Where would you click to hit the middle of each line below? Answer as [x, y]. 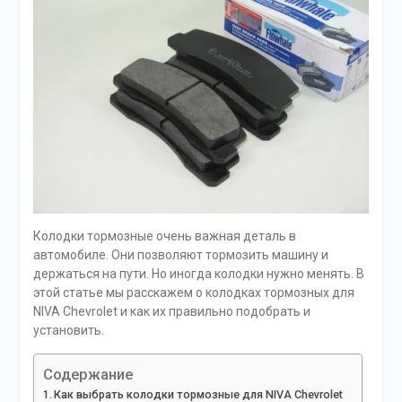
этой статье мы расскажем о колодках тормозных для [193, 292]
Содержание [87, 374]
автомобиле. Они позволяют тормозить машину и [180, 254]
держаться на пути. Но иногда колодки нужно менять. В [198, 273]
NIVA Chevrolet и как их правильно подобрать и [171, 311]
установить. [68, 330]
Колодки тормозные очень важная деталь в [164, 236]
